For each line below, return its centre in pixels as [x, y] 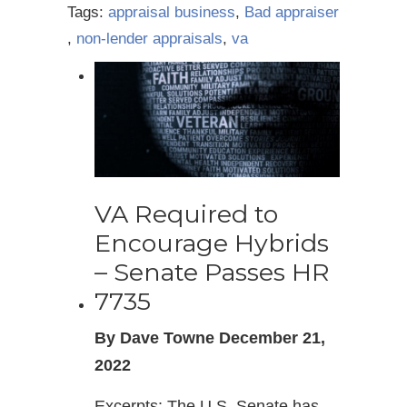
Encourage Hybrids [212, 243]
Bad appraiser [292, 12]
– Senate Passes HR [212, 273]
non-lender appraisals [149, 39]
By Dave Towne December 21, [210, 338]
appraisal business [172, 12]
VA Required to [186, 214]
